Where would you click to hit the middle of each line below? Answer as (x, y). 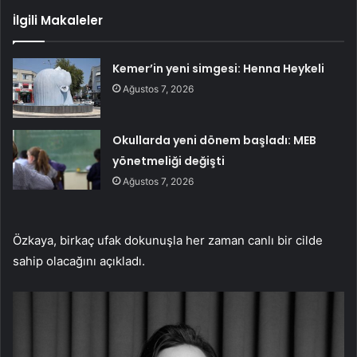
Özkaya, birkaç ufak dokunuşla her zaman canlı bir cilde (168, 241)
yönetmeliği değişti (169, 161)
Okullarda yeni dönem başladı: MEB (215, 141)
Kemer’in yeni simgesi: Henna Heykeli (219, 69)
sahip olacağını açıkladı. (79, 261)
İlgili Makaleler (58, 21)
